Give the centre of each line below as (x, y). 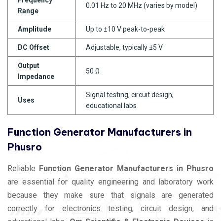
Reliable (23, 168)
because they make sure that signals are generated (110, 195)
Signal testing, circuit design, (130, 94)
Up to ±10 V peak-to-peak (125, 29)
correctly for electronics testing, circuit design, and (110, 208)
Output (29, 65)
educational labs (111, 105)
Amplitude (35, 29)
